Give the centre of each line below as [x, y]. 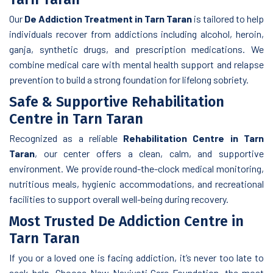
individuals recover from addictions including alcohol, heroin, [136, 34]
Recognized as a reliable [66, 138]
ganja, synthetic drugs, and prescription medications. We [136, 49]
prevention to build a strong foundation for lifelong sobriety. [129, 79]
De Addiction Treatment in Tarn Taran [108, 18]
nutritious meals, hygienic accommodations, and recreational [136, 183]
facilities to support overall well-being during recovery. [119, 199]
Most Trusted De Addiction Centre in [126, 221]
